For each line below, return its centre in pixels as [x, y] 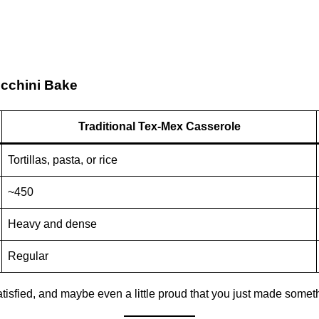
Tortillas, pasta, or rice [63, 160]
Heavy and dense [52, 224]
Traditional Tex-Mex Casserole [159, 127]
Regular [28, 256]
